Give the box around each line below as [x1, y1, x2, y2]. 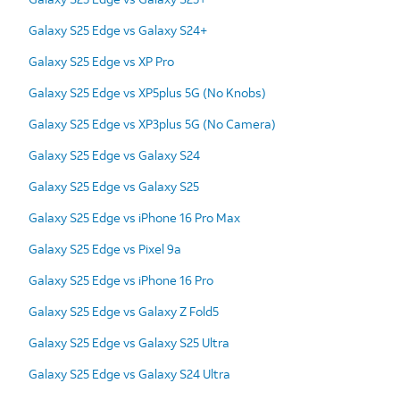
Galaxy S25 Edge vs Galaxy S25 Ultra [29, 333, 229, 351]
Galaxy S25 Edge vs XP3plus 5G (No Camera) [29, 114, 276, 132]
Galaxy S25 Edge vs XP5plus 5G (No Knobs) [29, 83, 266, 101]
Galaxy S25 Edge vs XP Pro [29, 52, 174, 70]
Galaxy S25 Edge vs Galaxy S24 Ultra [29, 364, 230, 382]
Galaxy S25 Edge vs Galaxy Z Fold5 [29, 302, 219, 320]
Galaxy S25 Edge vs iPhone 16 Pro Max [29, 208, 240, 226]
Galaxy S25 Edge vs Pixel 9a [29, 239, 181, 257]
